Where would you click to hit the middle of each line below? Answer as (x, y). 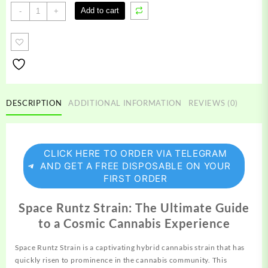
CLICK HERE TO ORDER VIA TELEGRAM (135, 154)
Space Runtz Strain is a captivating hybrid (89, 248)
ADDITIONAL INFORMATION (125, 103)
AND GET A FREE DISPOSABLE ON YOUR (135, 166)
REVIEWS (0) (213, 103)
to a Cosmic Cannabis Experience (134, 223)
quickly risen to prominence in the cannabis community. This (121, 260)
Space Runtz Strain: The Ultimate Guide (134, 208)
